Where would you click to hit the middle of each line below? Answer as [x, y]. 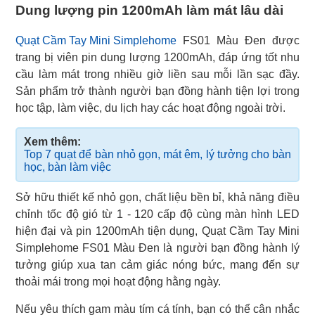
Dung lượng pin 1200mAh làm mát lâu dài [149, 10]
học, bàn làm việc [67, 167]
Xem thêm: [52, 141]
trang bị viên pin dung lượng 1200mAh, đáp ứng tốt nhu [157, 57]
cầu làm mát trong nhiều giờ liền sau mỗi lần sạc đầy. [157, 74]
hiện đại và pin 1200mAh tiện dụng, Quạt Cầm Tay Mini [157, 231]
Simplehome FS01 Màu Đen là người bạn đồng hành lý [157, 247]
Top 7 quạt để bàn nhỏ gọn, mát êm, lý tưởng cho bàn [157, 154]
